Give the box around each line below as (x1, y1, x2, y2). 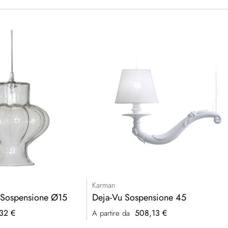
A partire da (92, 208, 130, 219)
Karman (92, 180, 116, 191)
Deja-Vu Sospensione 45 (92, 191, 187, 205)
